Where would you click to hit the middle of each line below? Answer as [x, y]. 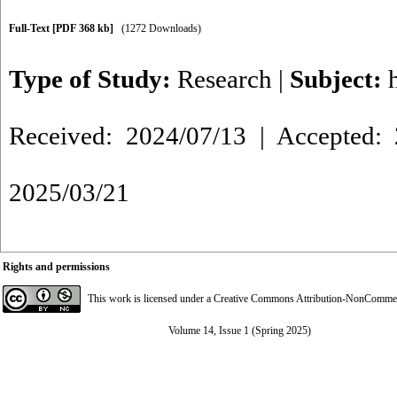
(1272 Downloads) [161, 28]
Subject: [339, 79]
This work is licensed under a [151, 299]
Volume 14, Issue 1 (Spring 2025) [239, 331]
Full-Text [31, 28]
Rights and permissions [56, 267]
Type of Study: [93, 79]
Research [225, 79]
